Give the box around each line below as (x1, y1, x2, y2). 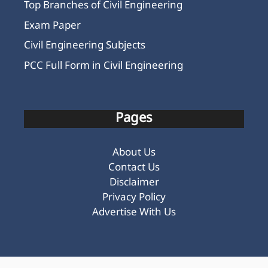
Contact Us (108, 161, 160, 175)
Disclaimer (109, 176, 159, 190)
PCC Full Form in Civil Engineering (24, 59, 183, 73)
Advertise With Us (92, 206, 176, 220)
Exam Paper (24, 19, 81, 33)
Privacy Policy (102, 191, 166, 205)
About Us (112, 146, 156, 160)
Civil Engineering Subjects (24, 39, 145, 53)
